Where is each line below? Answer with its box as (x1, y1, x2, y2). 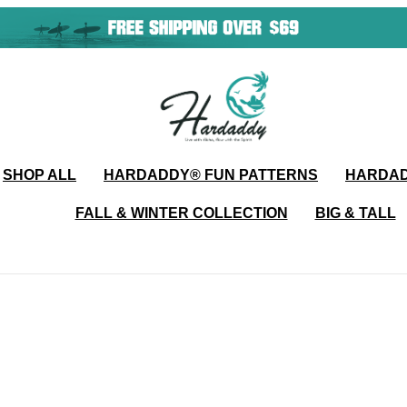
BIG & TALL (314, 204, 396, 221)
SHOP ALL (3, 166, 76, 183)
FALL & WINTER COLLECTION (74, 204, 288, 221)
